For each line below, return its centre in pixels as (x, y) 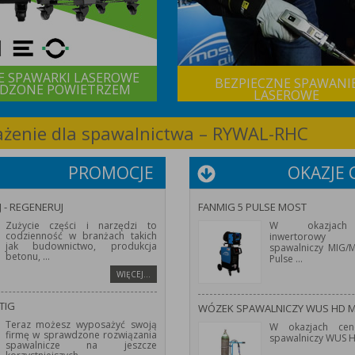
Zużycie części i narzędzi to (81, 225)
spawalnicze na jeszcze (81, 345)
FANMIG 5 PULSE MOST (252, 207)
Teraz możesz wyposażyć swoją (81, 324)
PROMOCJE (111, 173)
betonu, (23, 256)
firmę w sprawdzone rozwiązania (81, 335)
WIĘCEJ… (134, 274)
